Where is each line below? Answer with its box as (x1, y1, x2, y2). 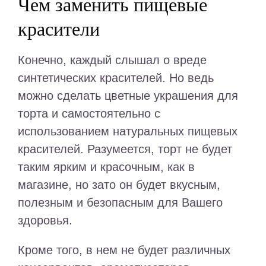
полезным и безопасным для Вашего (18, 196, 223, 210)
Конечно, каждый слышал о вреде (18, 53, 207, 67)
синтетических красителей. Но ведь (18, 71, 214, 85)
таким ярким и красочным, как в (18, 160, 195, 174)
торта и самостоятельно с (18, 107, 160, 121)
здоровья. (18, 214, 72, 227)
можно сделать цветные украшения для (18, 89, 238, 103)
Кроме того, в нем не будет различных (18, 243, 230, 257)
